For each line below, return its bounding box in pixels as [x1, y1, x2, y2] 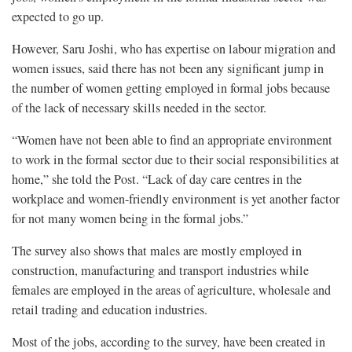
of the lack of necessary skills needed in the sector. [12, 98, 266, 116]
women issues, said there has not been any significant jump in [12, 59, 324, 77]
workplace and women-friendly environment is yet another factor [12, 189, 339, 207]
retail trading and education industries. [12, 300, 214, 318]
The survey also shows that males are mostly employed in [12, 241, 302, 259]
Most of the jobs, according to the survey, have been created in [12, 332, 325, 350]
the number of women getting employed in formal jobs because [12, 79, 330, 97]
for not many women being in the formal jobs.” [12, 209, 248, 227]
